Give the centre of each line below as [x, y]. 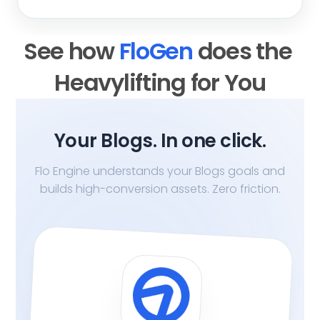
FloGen [158, 51]
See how [71, 51]
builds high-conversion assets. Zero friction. [160, 189]
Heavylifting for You [160, 82]
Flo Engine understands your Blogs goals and [160, 171]
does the [245, 51]
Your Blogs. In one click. [160, 141]
